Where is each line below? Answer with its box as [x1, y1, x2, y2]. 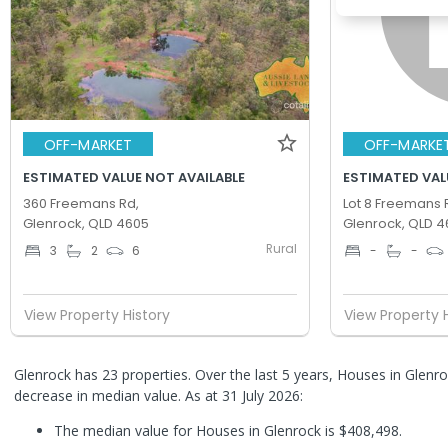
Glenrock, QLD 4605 [23, 214, 149, 233]
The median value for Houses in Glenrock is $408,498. [54, 421, 402, 440]
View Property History [24, 304, 170, 325]
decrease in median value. [14, 386, 185, 405]
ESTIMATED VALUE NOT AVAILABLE [23, 168, 245, 187]
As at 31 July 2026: [185, 386, 303, 405]
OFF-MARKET [44, 134, 132, 155]
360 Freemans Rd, [23, 194, 139, 213]
